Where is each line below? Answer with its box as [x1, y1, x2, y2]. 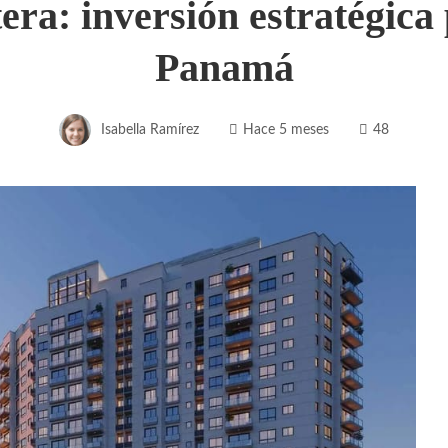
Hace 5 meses [243, 121, 329, 137]
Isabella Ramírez [101, 121, 199, 137]
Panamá [154, 45, 294, 90]
